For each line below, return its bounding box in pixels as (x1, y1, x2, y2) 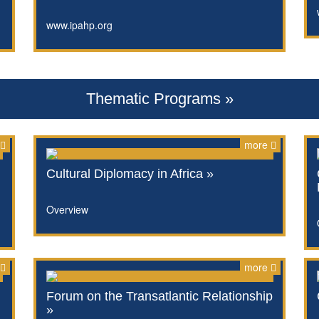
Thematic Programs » (85, 90, 234, 108)
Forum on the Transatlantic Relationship (46, 288, 273, 303)
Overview (46, 202, 88, 216)
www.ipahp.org (46, 17, 113, 32)
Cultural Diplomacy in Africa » (46, 166, 214, 181)
